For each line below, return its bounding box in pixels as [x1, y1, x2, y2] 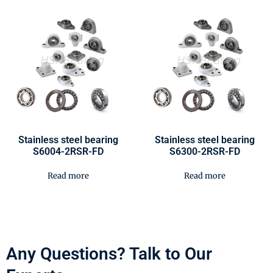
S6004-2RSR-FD [33, 145, 104, 157]
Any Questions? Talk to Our [6, 243, 212, 264]
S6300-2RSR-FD [169, 145, 240, 157]
